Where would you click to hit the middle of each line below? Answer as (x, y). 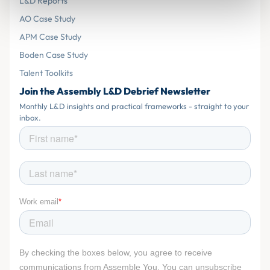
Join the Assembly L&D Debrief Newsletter (115, 91)
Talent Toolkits (46, 73)
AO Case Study (47, 19)
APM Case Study (50, 37)
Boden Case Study (54, 55)
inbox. (30, 118)
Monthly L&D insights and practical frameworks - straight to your (134, 106)
